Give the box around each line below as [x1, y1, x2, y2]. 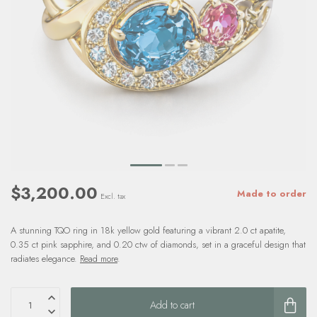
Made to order [237, 186, 306, 200]
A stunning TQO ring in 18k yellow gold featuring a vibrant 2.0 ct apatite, [11, 224, 286, 237]
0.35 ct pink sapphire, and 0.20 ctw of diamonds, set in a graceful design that [11, 238, 306, 251]
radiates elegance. [11, 252, 80, 265]
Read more [80, 252, 117, 265]
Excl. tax [100, 191, 125, 202]
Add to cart [150, 297, 195, 312]
